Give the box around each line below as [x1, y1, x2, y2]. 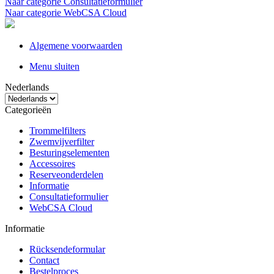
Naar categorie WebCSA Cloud [5, 7, 127, 18]
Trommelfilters [29, 125, 86, 136]
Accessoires [29, 158, 75, 169]
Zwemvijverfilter [29, 136, 94, 147]
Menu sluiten [29, 61, 80, 72]
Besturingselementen [29, 147, 109, 158]
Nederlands [5, 82, 49, 92]
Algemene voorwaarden [29, 40, 122, 51]
